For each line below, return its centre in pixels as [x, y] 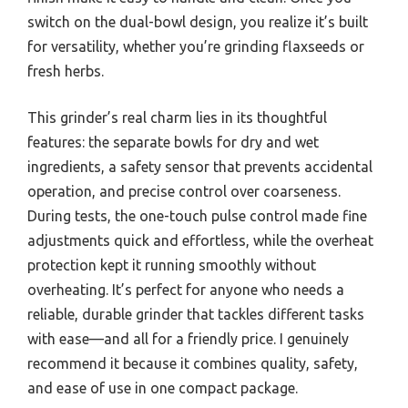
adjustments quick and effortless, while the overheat [200, 240]
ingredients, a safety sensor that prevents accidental [200, 167]
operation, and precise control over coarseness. [184, 191]
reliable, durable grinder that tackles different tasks [196, 314]
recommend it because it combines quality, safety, [193, 363]
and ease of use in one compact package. [163, 388]
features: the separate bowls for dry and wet [173, 142]
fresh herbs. [66, 71]
